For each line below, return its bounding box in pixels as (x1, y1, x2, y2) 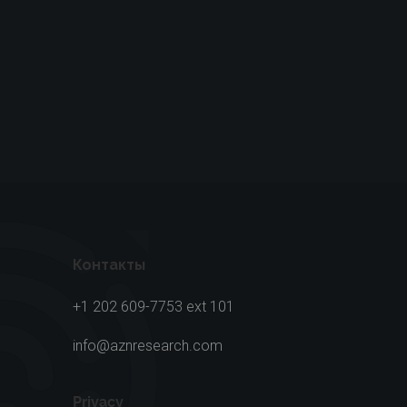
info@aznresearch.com (73, 336, 223, 354)
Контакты (73, 255, 146, 273)
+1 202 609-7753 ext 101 (73, 297, 235, 315)
